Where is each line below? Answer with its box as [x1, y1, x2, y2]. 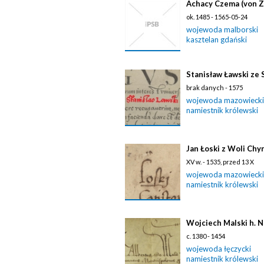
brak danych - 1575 [186, 84, 243, 91]
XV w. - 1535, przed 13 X [186, 158, 254, 166]
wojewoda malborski [186, 25, 258, 34]
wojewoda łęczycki [186, 244, 251, 253]
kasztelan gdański [186, 35, 247, 44]
